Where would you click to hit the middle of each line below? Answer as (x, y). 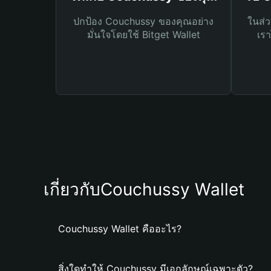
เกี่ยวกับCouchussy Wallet (144, 189)
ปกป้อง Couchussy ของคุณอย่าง (143, 21)
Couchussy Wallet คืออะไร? (120, 229)
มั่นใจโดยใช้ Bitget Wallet (143, 34)
